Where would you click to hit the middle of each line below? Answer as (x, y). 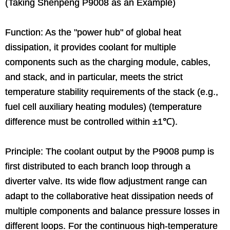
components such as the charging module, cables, (108, 62)
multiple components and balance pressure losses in (112, 211)
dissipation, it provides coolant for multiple (91, 47)
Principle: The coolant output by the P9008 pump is (110, 151)
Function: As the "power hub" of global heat (93, 32)
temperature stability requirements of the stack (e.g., (112, 92)
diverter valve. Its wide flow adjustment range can (106, 181)
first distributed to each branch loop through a (98, 166)
